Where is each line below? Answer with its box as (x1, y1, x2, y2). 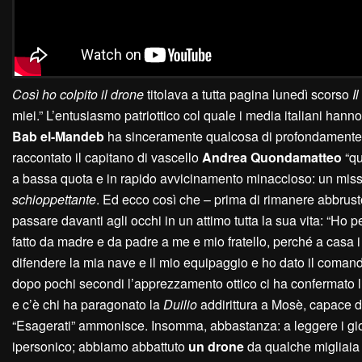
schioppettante (12, 190, 96, 209)
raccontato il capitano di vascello (12, 148, 202, 167)
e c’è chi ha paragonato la (12, 295, 163, 314)
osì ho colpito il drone (22, 85, 144, 104)
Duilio (163, 295, 197, 314)
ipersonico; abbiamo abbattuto (12, 337, 188, 356)
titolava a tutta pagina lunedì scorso (144, 85, 352, 104)
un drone (188, 337, 244, 356)
